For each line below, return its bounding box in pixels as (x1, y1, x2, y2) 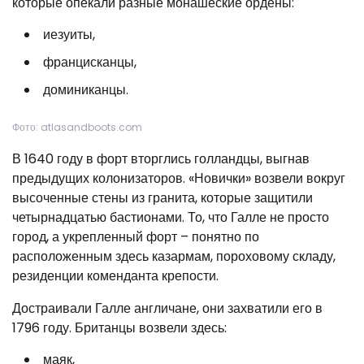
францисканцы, (43, 53, 136, 72)
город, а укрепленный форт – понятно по (12, 227, 259, 247)
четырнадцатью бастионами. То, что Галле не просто (12, 208, 329, 227)
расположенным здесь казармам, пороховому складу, (12, 247, 336, 266)
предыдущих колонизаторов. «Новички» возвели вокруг (12, 169, 345, 188)
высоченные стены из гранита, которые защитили (12, 188, 313, 208)
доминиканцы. (43, 80, 128, 100)
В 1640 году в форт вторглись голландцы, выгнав (12, 149, 310, 169)
